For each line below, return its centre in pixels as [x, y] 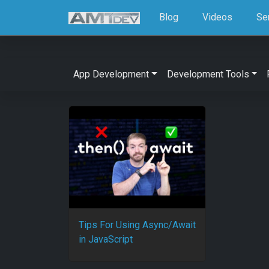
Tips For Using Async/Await [137, 225]
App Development [111, 74]
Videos [218, 17]
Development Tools [208, 74]
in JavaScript [106, 240]
